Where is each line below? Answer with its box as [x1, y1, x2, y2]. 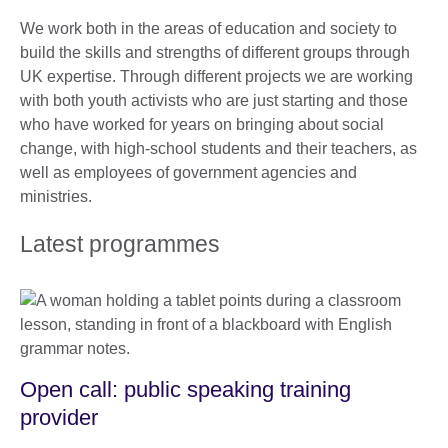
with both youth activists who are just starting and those [20, 91, 408, 109]
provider [20, 404, 98, 430]
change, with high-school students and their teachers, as [20, 139, 417, 157]
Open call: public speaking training [20, 376, 351, 402]
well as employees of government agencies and [20, 163, 357, 181]
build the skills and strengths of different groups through [20, 43, 410, 61]
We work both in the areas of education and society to [20, 19, 397, 37]
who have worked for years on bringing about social [20, 115, 384, 133]
